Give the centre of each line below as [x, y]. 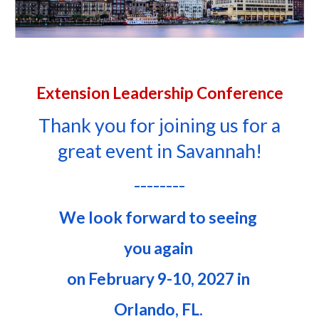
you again [159, 248]
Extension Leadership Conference [159, 93]
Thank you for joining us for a [159, 125]
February [122, 278]
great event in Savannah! [159, 151]
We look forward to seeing [159, 217]
